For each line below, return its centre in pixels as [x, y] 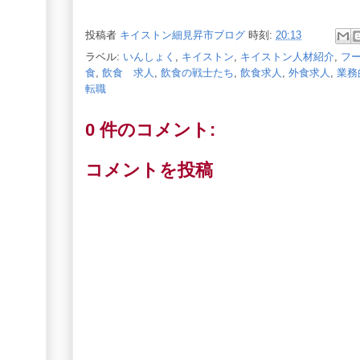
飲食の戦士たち [197, 73]
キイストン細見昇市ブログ [182, 35]
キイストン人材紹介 [287, 57]
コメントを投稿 [149, 170]
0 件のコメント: [150, 130]
